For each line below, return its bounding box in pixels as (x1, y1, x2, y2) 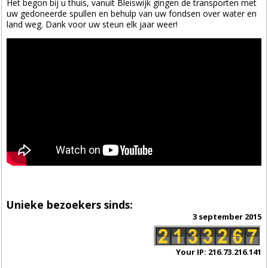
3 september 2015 (192, 211, 261, 223)
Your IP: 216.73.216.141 (175, 246, 261, 258)
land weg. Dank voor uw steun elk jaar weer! (7, 18, 178, 30)
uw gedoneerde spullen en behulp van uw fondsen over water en (7, 7, 257, 19)
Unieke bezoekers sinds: (7, 197, 133, 212)
